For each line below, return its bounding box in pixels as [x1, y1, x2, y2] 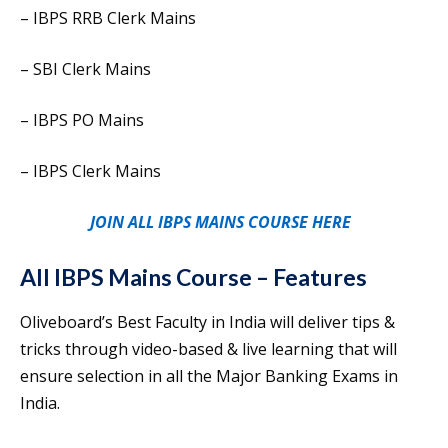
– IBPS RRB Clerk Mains [20, 7, 196, 29]
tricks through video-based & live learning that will [20, 338, 397, 360]
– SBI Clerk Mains [20, 58, 151, 80]
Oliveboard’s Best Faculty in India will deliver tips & [20, 311, 395, 333]
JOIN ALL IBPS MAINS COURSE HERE [89, 211, 359, 233]
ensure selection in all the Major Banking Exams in [20, 365, 398, 387]
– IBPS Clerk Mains [20, 160, 161, 182]
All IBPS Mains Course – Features [20, 263, 367, 291]
